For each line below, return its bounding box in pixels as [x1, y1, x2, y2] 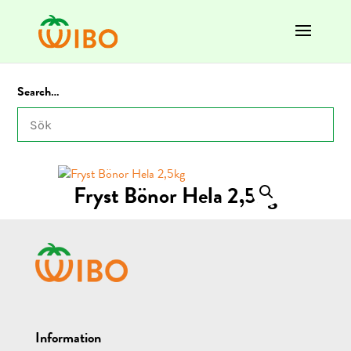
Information [34, 327, 101, 349]
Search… [17, 82, 60, 101]
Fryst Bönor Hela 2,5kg [74, 179, 277, 212]
